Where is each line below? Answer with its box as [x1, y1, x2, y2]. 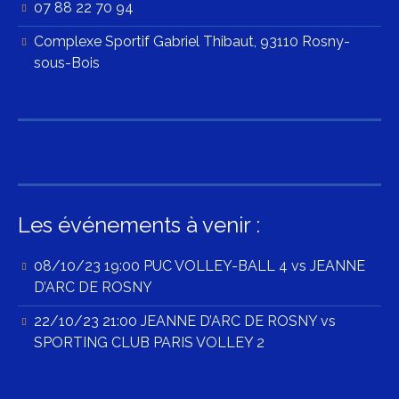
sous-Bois [34, 54, 100, 72]
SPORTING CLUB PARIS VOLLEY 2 [34, 334, 265, 352]
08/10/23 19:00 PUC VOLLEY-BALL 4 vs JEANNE [34, 257, 365, 275]
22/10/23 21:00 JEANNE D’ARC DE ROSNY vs [34, 313, 336, 330]
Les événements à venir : [18, 212, 260, 239]
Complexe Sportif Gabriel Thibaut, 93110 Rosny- [34, 33, 350, 51]
